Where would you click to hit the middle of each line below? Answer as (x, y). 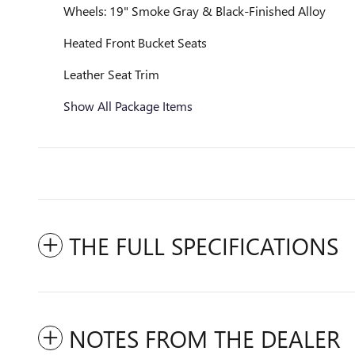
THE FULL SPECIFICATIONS (204, 246)
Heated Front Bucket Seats (135, 42)
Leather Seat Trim (111, 74)
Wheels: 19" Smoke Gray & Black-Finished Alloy (195, 11)
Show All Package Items (128, 106)
